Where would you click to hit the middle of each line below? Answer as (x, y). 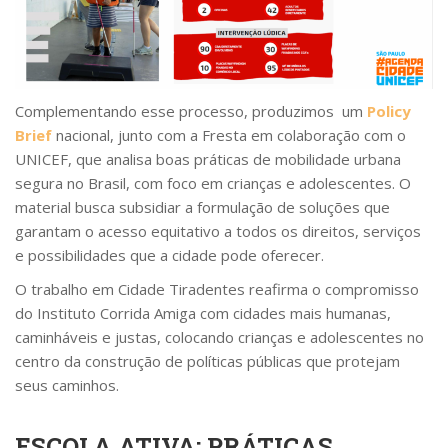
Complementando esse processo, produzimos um (191, 110)
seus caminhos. (67, 384)
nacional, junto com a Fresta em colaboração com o (229, 134)
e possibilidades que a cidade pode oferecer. (169, 254)
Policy (389, 110)
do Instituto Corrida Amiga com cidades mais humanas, (203, 312)
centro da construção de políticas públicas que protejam (207, 360)
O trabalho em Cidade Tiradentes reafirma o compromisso (217, 288)
